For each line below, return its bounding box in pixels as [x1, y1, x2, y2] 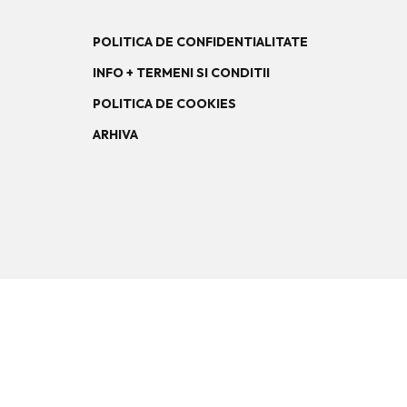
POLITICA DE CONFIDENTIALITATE [93, 34, 308, 50]
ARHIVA [93, 126, 138, 143]
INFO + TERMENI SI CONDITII [93, 65, 270, 81]
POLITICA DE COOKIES [93, 95, 236, 112]
